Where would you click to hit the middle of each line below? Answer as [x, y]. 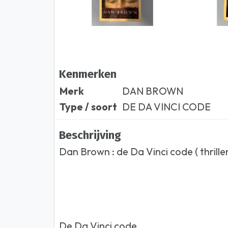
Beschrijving [90, 135]
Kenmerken [88, 74]
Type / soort [89, 107]
